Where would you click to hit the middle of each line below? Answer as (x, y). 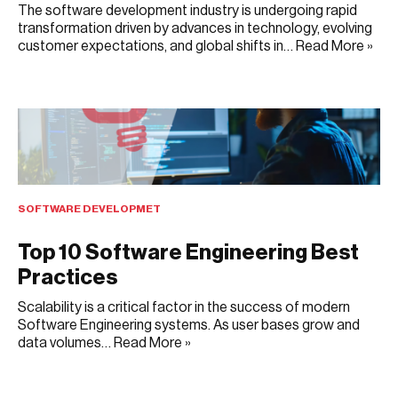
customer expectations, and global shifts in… (157, 47)
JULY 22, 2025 (53, 71)
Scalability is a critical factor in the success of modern (184, 307)
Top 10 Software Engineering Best (188, 252)
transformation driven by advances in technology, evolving (195, 29)
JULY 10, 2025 (53, 366)
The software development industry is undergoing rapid (187, 11)
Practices (68, 277)
